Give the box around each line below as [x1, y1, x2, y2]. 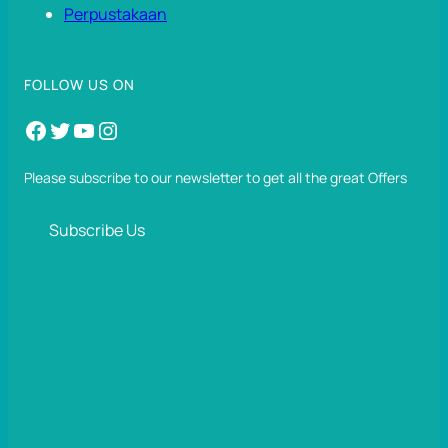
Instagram [95, 112, 115, 146]
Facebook [23, 112, 35, 146]
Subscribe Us [49, 219, 145, 242]
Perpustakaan [64, 3, 167, 26]
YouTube [71, 112, 85, 146]
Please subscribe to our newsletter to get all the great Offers [24, 168, 407, 188]
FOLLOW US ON [24, 75, 135, 95]
